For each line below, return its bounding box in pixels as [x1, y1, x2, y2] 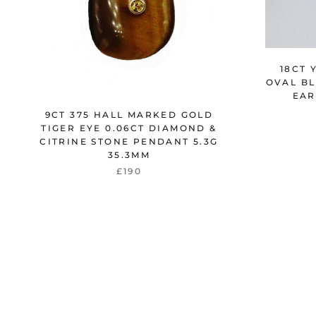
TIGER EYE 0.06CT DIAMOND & [41, 123, 217, 134]
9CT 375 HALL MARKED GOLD [44, 109, 214, 121]
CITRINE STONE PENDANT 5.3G [39, 136, 219, 147]
